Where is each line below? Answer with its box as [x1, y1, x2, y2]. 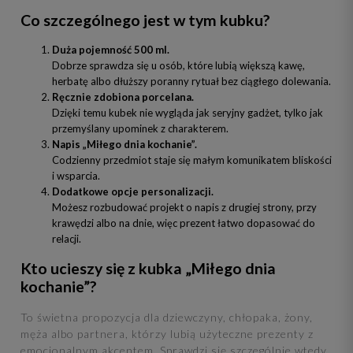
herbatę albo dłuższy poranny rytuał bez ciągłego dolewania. [52, 75, 331, 88]
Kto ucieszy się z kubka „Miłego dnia [20, 259, 276, 278]
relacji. [52, 232, 81, 246]
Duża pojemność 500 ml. [52, 43, 169, 57]
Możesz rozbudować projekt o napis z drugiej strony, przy [52, 201, 317, 214]
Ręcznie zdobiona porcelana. [52, 91, 194, 104]
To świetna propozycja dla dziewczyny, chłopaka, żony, [20, 310, 313, 324]
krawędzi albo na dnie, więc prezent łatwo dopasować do [52, 217, 315, 230]
